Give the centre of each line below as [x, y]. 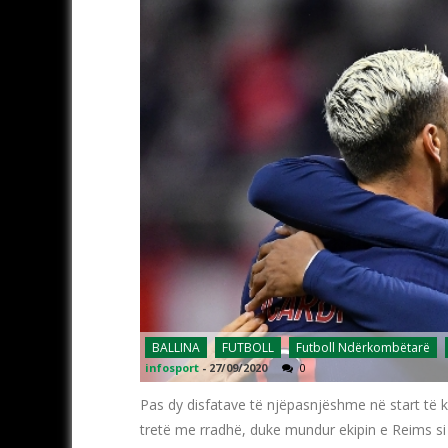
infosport [172, 367]
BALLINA [176, 347]
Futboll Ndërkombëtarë [363, 347]
